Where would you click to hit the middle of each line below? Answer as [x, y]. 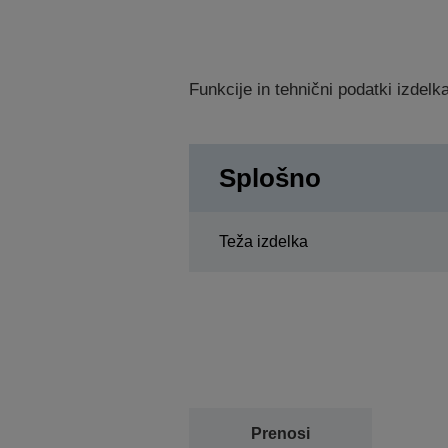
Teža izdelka [263, 241]
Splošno [269, 177]
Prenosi [280, 433]
